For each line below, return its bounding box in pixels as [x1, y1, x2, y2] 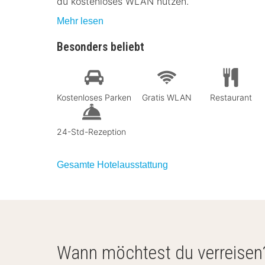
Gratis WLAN [142, 92, 192, 102]
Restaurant [209, 92, 252, 102]
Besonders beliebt [57, 40, 144, 54]
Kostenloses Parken [57, 92, 131, 102]
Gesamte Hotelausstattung [57, 159, 168, 170]
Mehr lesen [57, 16, 104, 26]
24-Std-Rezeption [57, 126, 126, 137]
